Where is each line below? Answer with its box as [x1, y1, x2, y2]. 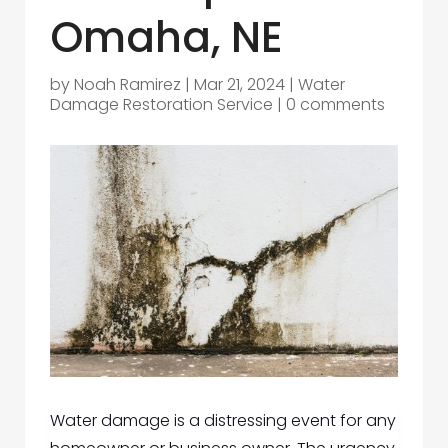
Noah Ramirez [74, 73, 181, 97]
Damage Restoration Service [50, 93, 273, 117]
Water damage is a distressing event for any [50, 409, 396, 433]
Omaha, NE [50, 8, 283, 68]
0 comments [286, 93, 385, 117]
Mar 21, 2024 [194, 73, 285, 97]
